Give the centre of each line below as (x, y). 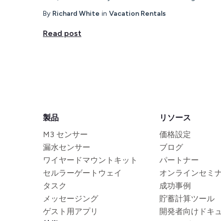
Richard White (76, 13)
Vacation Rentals (137, 13)
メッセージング (71, 198)
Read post (62, 33)
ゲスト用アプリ (71, 211)
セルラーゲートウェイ (82, 173)
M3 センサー (65, 134)
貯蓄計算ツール (187, 198)
